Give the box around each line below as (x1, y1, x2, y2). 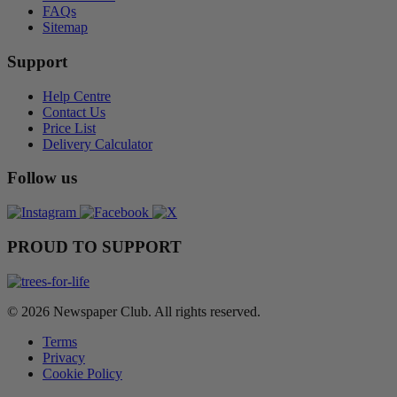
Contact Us (43, 104, 105, 120)
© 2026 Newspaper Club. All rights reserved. (7, 303, 261, 319)
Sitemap (43, 19, 88, 35)
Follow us (7, 168, 77, 188)
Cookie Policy (43, 365, 122, 381)
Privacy (43, 349, 85, 365)
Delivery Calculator (43, 136, 152, 152)
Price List (43, 120, 96, 136)
